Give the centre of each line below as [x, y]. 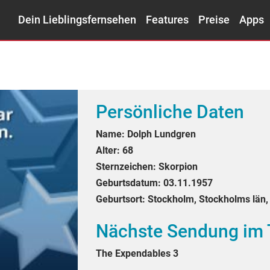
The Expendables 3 [137, 253]
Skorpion [178, 167]
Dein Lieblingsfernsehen [77, 20]
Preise [214, 20]
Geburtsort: [121, 199]
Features [167, 20]
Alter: [108, 150]
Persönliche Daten [170, 112]
